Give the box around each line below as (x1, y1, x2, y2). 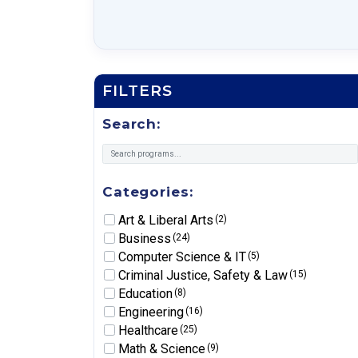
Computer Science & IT (118, 249, 249, 265)
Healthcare (118, 322, 181, 338)
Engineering (118, 304, 187, 320)
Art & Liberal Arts (118, 212, 217, 228)
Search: (102, 116, 161, 133)
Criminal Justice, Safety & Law (118, 267, 291, 283)
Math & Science (118, 340, 209, 356)
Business (118, 230, 174, 246)
